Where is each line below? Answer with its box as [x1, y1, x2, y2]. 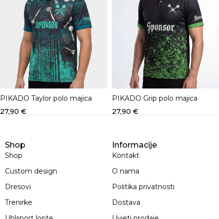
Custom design [5, 166, 57, 175]
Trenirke [5, 197, 32, 207]
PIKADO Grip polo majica [112, 93, 197, 103]
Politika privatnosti [112, 182, 175, 191]
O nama [112, 166, 139, 175]
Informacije [112, 140, 157, 150]
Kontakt [112, 151, 139, 160]
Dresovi [5, 182, 31, 191]
